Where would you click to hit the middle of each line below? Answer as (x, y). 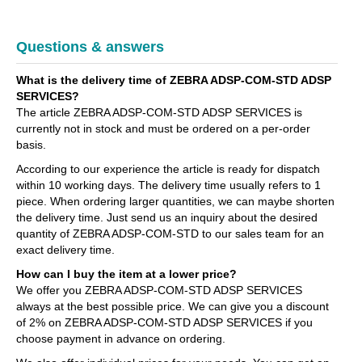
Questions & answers (90, 47)
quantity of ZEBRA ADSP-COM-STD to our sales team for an (170, 234)
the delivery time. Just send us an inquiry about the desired (167, 217)
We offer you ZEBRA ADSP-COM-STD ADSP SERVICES (159, 290)
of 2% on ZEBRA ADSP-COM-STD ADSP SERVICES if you (164, 322)
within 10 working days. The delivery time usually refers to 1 (168, 185)
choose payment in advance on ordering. (121, 339)
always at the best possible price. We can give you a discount (173, 306)
